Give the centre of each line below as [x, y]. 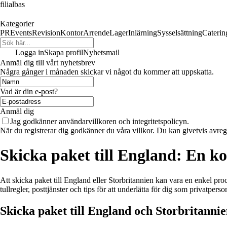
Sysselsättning [180, 33]
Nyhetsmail [101, 52]
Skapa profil [64, 52]
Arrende [96, 33]
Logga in [30, 52]
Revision [46, 33]
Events [21, 33]
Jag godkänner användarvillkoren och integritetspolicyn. [100, 121]
